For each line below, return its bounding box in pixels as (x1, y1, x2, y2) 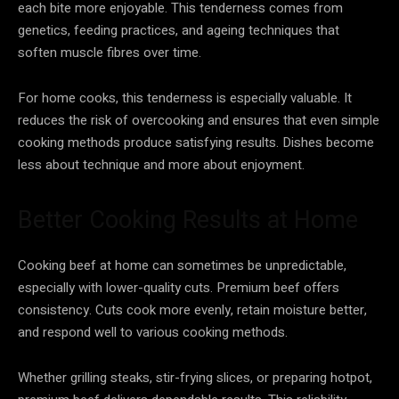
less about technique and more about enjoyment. (18, 154, 305, 175)
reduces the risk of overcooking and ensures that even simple (18, 110, 379, 130)
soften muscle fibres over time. (18, 42, 201, 62)
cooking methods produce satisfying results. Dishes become (18, 132, 374, 152)
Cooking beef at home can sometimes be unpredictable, (18, 255, 346, 275)
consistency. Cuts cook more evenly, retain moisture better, (18, 299, 367, 320)
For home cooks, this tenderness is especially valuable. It (18, 87, 352, 108)
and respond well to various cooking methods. (18, 322, 288, 342)
